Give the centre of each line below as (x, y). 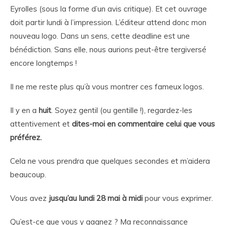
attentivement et (41, 124)
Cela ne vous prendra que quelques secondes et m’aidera (110, 161)
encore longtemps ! (43, 63)
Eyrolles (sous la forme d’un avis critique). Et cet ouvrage (108, 9)
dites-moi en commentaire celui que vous (143, 124)
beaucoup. (28, 175)
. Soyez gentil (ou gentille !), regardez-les (122, 110)
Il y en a (24, 110)
